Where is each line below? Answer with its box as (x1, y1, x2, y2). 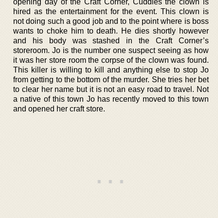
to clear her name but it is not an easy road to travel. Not (13, 85, 209, 93)
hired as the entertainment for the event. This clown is (13, 7, 209, 16)
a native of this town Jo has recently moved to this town (13, 94, 209, 103)
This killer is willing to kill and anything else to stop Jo (13, 65, 209, 74)
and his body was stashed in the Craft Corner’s (13, 36, 209, 45)
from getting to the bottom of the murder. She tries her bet (13, 75, 209, 84)
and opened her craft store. (13, 104, 105, 113)
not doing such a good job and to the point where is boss (13, 17, 209, 25)
